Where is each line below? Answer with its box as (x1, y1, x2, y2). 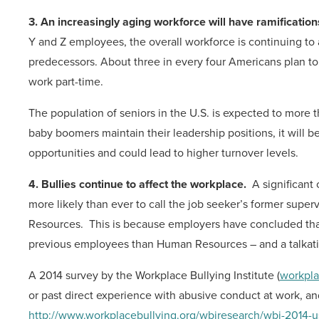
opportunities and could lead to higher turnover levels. (28, 145, 298, 161)
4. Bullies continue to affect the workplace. (28, 176, 246, 192)
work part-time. (28, 73, 103, 90)
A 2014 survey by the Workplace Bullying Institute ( (28, 267, 280, 283)
